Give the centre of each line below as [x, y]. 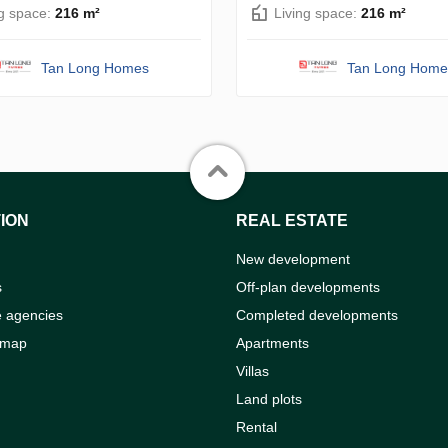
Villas [252, 370]
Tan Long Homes [95, 67]
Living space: [317, 12]
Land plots [269, 398]
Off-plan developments [308, 286]
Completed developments [317, 314]
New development [293, 258]
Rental [256, 426]
